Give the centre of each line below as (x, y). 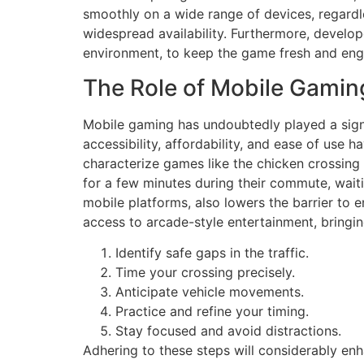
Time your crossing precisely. (205, 272)
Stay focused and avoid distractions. (228, 330)
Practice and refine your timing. (212, 311)
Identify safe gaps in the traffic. (212, 252)
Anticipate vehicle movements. (210, 291)
